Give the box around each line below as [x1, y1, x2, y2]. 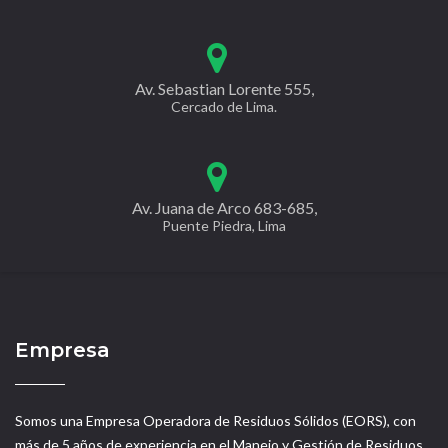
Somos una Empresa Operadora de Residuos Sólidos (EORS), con [15, 412, 416, 430]
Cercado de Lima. [171, 98, 277, 116]
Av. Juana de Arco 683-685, [131, 198, 317, 218]
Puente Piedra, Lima [162, 217, 286, 235]
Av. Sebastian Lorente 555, [134, 79, 314, 99]
